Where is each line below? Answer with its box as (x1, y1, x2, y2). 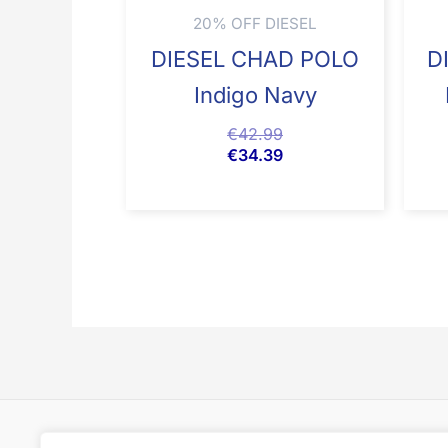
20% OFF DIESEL (193, 13, 317, 33)
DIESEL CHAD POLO (151, 45, 359, 72)
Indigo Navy (193, 81, 317, 108)
